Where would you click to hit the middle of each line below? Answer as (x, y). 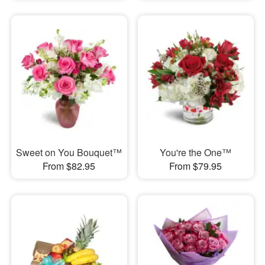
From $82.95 (69, 166)
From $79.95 (196, 166)
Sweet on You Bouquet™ (69, 152)
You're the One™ (196, 152)
